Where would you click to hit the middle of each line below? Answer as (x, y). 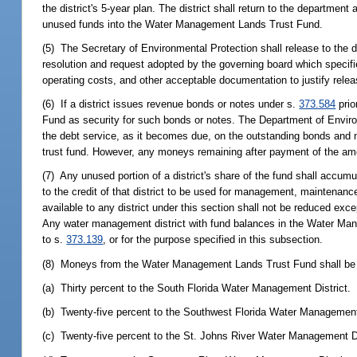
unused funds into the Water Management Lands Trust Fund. (183, 24)
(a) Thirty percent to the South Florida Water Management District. (197, 288)
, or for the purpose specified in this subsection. (213, 240)
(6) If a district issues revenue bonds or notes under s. (171, 104)
